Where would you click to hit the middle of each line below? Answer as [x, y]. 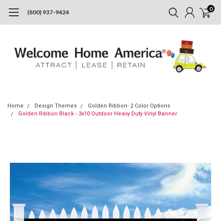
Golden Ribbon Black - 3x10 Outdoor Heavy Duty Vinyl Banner [98, 113]
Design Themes [56, 106]
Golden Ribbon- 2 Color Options [129, 106]
